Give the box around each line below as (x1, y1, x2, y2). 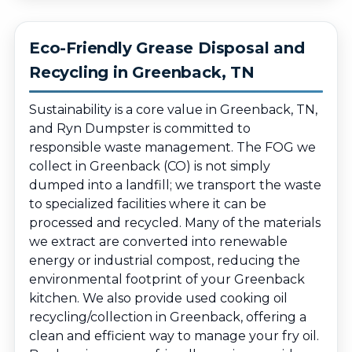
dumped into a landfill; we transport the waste (29, 178, 321, 192)
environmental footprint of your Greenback (29, 272, 305, 287)
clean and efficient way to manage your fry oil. (29, 328, 319, 343)
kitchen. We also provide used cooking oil (29, 291, 288, 306)
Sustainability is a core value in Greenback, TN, (29, 102, 317, 117)
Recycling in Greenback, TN (29, 63, 255, 82)
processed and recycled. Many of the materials (29, 215, 321, 230)
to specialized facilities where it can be (29, 196, 266, 211)
